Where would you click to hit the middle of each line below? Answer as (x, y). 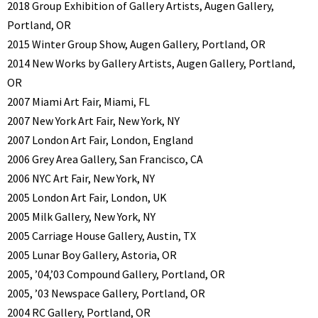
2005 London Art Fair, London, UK (87, 197)
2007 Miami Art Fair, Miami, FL (78, 101)
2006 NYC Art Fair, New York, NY (81, 178)
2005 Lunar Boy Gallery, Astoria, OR (92, 254)
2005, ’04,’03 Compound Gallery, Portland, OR (116, 274)
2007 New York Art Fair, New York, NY (93, 120)
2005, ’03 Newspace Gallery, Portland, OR (106, 293)
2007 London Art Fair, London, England (100, 139)
